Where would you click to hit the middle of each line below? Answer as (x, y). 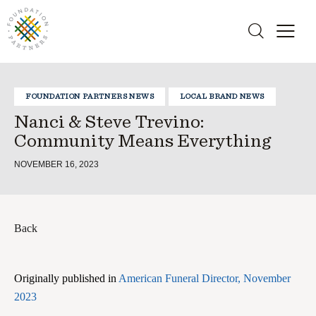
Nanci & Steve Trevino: (109, 122)
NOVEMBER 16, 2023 (56, 165)
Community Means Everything (142, 141)
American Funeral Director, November (205, 279)
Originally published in (66, 279)
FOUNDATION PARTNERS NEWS (90, 97)
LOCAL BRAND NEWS (223, 97)
